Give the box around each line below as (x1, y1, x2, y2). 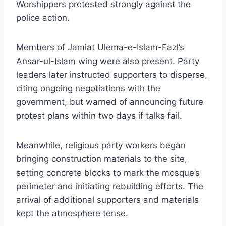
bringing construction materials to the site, (16, 154, 187, 164)
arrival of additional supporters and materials (16, 195, 199, 205)
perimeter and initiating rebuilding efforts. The (16, 181, 203, 192)
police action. (16, 13, 70, 23)
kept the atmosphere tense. (16, 208, 128, 219)
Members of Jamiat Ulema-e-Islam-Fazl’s (16, 42, 184, 53)
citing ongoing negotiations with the (16, 83, 160, 94)
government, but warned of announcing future (16, 97, 203, 107)
